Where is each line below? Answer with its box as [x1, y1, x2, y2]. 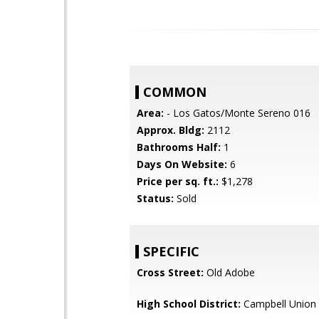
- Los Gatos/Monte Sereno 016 [164, 106, 310, 120]
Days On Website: [137, 157, 227, 171]
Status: [137, 192, 174, 205]
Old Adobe [204, 266, 255, 279]
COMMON [143, 83, 206, 100]
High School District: [137, 297, 241, 310]
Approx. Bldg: [137, 123, 204, 137]
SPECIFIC [143, 243, 199, 260]
